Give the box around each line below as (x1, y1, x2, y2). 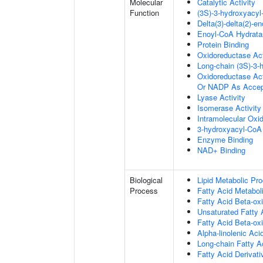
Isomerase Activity (197, 102, 261, 113)
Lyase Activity (197, 92, 245, 103)
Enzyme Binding (197, 134, 253, 145)
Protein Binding (197, 39, 249, 50)
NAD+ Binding (197, 144, 245, 156)
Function (130, 7, 159, 18)
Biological (130, 174, 163, 186)
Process (130, 185, 158, 196)
